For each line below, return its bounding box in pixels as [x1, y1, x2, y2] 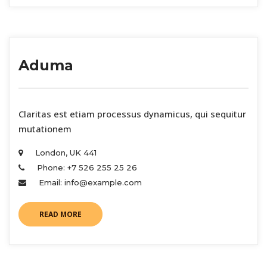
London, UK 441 [35, 147, 97, 157]
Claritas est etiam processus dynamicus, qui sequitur [18, 107, 246, 120]
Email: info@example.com [39, 177, 142, 187]
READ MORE [39, 209, 82, 219]
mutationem [18, 122, 72, 135]
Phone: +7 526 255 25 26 [37, 162, 137, 172]
